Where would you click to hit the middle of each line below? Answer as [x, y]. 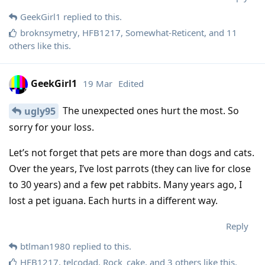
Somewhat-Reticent [165, 32]
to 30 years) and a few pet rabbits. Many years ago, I [125, 185]
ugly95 [40, 112]
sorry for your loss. [51, 127]
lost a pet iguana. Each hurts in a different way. [113, 201]
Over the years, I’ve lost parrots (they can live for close [130, 169]
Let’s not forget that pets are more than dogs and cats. [132, 153]
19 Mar [98, 84]
